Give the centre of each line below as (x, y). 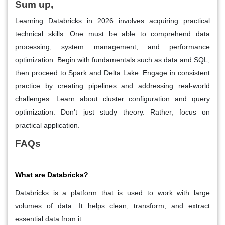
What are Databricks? (52, 175)
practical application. (47, 125)
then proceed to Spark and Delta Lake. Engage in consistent (113, 73)
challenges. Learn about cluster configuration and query (113, 99)
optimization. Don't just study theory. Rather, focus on (113, 112)
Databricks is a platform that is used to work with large (113, 193)
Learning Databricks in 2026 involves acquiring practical (113, 20)
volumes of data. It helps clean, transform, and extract (113, 206)
